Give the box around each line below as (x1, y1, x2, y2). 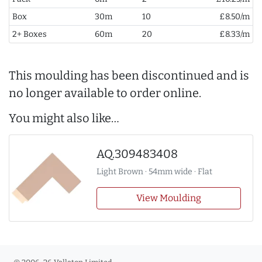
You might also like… (9, 111, 119, 126)
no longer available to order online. (9, 86, 201, 101)
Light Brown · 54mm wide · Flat (96, 167, 212, 177)
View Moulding (136, 192, 201, 204)
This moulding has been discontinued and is (9, 68, 249, 83)
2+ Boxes (12, 29, 47, 40)
